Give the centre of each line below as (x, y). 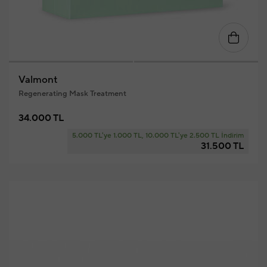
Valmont (38, 80)
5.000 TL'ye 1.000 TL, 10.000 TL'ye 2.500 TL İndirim (158, 136)
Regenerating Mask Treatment (72, 94)
